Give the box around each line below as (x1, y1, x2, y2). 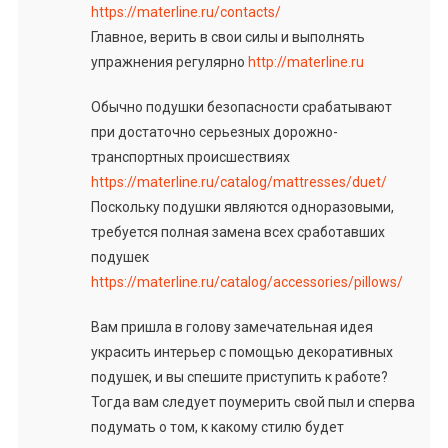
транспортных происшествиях (90, 148, 290, 165)
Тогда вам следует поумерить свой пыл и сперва (90, 393, 415, 410)
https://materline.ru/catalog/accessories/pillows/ (90, 273, 403, 290)
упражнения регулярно (90, 53, 248, 70)
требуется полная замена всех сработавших (90, 223, 385, 240)
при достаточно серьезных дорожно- (90, 123, 338, 140)
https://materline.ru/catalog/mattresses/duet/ (90, 173, 387, 190)
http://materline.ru (247, 53, 364, 70)
